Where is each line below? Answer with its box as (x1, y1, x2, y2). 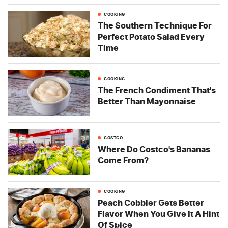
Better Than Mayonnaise (98, 96, 196, 106)
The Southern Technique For (98, 20, 212, 31)
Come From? (98, 155, 149, 165)
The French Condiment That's (98, 84, 216, 95)
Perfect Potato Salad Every (98, 31, 205, 42)
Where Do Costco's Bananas (98, 144, 210, 154)
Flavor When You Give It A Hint (98, 208, 219, 219)
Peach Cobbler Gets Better (98, 197, 204, 208)
